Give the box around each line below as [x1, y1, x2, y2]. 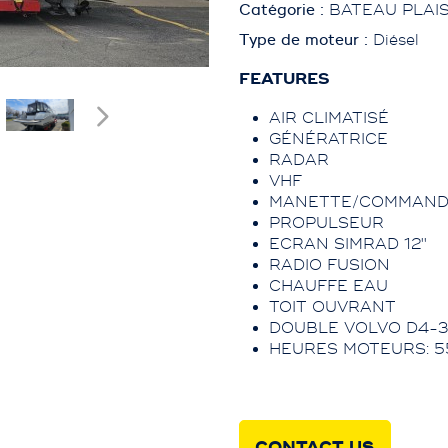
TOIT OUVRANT [269, 298, 396, 317]
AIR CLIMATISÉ [269, 109, 389, 128]
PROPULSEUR [269, 214, 384, 233]
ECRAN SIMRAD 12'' [269, 235, 427, 254]
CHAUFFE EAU [269, 277, 388, 296]
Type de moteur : [239, 31, 373, 50]
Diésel [373, 31, 419, 50]
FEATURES [239, 69, 330, 89]
